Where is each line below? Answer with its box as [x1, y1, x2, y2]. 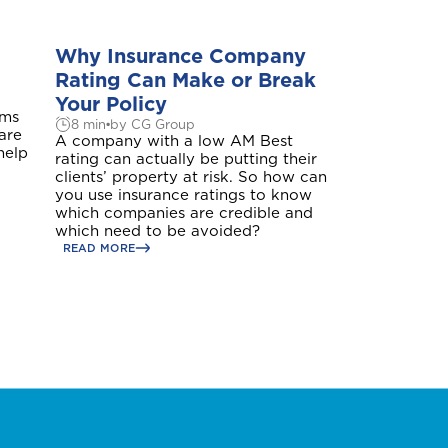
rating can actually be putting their [54, 150, 317, 168]
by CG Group [109, 116, 195, 132]
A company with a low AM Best [54, 132, 293, 150]
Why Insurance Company [54, 44, 306, 68]
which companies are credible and [54, 204, 313, 222]
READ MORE [62, 241, 136, 255]
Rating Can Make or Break [54, 68, 316, 92]
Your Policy [54, 92, 167, 116]
